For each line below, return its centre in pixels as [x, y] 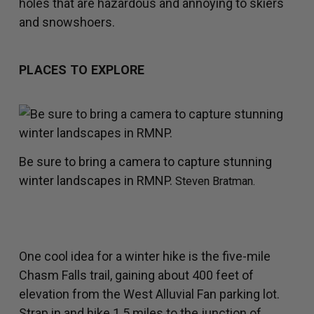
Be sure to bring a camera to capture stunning [145, 162]
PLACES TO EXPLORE [82, 70]
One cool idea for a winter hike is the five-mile [145, 257]
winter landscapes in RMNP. [97, 181]
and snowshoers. [67, 22]
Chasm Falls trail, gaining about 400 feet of [136, 275]
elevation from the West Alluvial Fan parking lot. [149, 294]
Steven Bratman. [215, 182]
